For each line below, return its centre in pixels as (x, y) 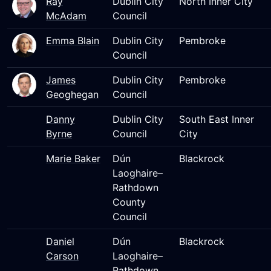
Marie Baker (73, 158)
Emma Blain (73, 41)
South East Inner (217, 119)
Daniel (60, 241)
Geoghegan (72, 94)
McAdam (66, 16)
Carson (62, 256)
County (129, 202)
